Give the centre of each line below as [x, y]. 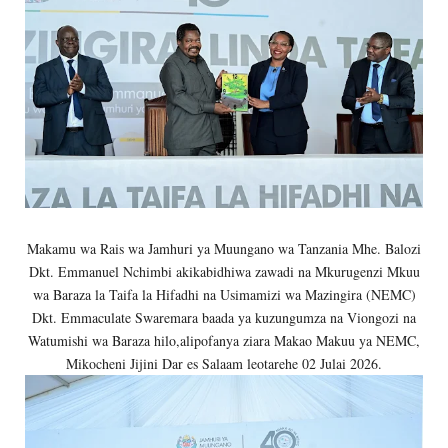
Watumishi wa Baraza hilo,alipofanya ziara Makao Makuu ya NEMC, [224, 340]
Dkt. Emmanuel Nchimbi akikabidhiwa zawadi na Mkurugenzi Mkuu [224, 271]
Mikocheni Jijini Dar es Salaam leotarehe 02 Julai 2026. [224, 363]
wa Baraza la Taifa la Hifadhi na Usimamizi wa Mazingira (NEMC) [224, 294]
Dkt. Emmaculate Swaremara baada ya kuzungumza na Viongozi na [224, 317]
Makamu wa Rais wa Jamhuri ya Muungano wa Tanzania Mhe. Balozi [224, 248]
